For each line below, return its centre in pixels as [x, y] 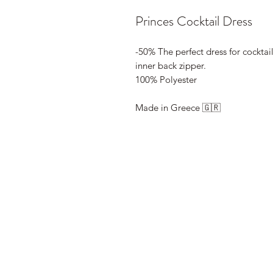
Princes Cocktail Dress [194, 21]
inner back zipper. [171, 66]
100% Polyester [166, 80]
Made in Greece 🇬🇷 [178, 108]
